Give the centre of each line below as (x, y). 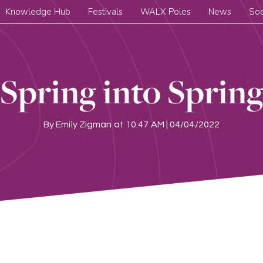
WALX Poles (166, 12)
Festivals (105, 12)
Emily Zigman (84, 124)
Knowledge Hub (38, 12)
